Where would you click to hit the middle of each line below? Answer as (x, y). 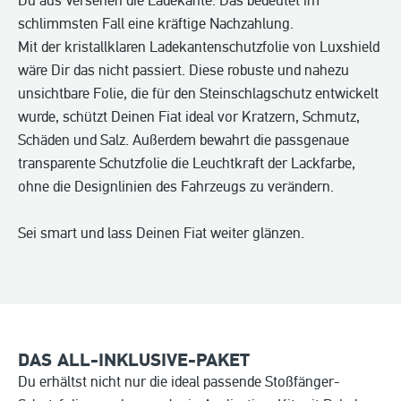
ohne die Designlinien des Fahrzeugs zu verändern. (176, 186)
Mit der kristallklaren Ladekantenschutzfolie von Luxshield (199, 47)
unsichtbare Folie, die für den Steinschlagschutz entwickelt (198, 93)
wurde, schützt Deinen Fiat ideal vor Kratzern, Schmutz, (189, 116)
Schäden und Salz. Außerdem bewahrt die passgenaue (183, 140)
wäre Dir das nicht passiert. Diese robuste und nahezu (183, 70)
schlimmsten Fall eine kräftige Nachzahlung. (156, 23)
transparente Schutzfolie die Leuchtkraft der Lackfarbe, (187, 163)
